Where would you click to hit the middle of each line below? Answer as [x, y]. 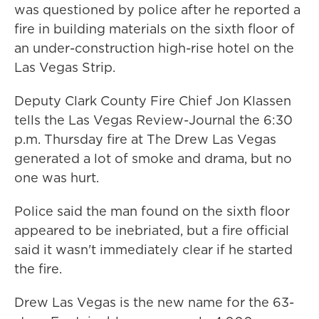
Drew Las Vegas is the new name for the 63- [154, 302]
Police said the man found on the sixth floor [152, 211]
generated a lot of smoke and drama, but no [153, 158]
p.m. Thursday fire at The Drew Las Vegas [145, 139]
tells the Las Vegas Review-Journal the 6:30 [153, 120]
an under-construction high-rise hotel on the [154, 48]
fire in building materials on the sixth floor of [155, 29]
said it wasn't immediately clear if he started [153, 250]
